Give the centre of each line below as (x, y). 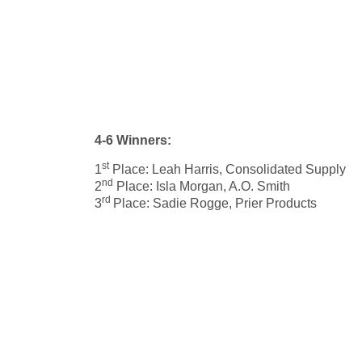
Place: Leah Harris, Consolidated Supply (227, 169)
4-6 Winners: (135, 140)
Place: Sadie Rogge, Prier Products (215, 203)
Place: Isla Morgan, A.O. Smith (202, 186)
